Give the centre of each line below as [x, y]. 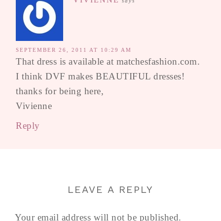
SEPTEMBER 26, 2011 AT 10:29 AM [74, 50]
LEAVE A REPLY [110, 189]
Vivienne [34, 106]
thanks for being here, [60, 91]
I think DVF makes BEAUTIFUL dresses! [100, 76]
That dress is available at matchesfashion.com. [108, 61]
